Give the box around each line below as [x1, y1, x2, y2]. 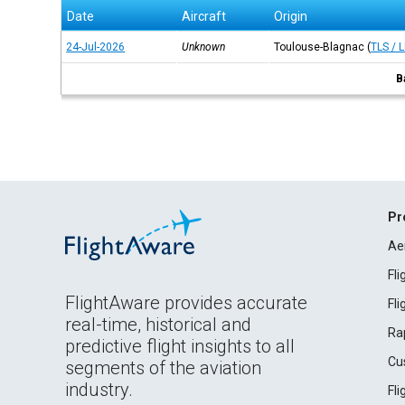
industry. [65, 379, 133, 400]
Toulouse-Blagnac [274, 41, 365, 53]
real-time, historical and [65, 314, 251, 335]
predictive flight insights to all [65, 335, 295, 357]
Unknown [182, 41, 226, 53]
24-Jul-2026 [66, 41, 126, 53]
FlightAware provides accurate [65, 292, 307, 314]
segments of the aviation [65, 357, 261, 379]
